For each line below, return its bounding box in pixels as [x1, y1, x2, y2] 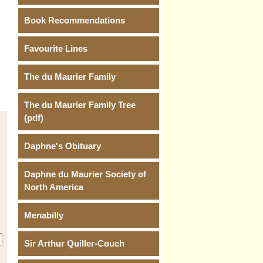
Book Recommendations [24, 15, 125, 25]
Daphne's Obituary [24, 141, 101, 151]
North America [24, 182, 83, 192]
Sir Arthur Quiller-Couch [24, 238, 124, 248]
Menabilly [24, 210, 63, 220]
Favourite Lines [24, 43, 87, 53]
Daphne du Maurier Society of [24, 169, 146, 179]
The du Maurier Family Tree [24, 100, 136, 110]
